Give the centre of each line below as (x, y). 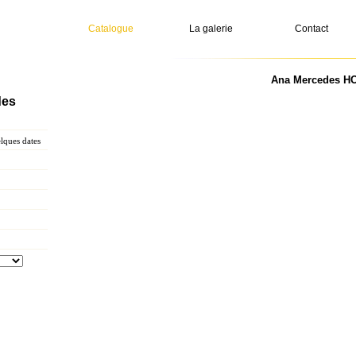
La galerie (211, 29)
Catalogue (111, 29)
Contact (311, 29)
